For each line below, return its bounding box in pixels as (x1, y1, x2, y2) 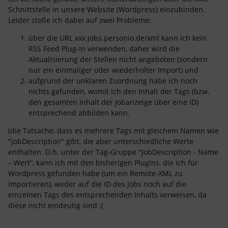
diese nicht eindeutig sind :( (8, 201, 103, 210)
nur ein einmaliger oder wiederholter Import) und (28, 65, 198, 75)
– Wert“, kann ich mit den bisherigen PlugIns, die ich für (8, 158, 198, 167)
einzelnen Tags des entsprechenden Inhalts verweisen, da (8, 190, 207, 199)
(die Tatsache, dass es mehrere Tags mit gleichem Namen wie (8, 126, 219, 135)
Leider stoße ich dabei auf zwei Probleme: (8, 15, 151, 25)
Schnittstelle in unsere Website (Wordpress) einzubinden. (8, 5, 205, 14)
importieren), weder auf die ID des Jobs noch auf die (8, 179, 186, 189)
